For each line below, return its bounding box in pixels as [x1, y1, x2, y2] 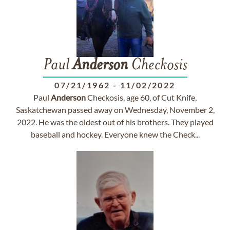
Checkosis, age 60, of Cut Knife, [86, 92, 197, 102]
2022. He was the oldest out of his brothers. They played [16, 117, 214, 127]
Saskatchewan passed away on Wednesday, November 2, [15, 105, 215, 114]
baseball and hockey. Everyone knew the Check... [30, 129, 200, 139]
